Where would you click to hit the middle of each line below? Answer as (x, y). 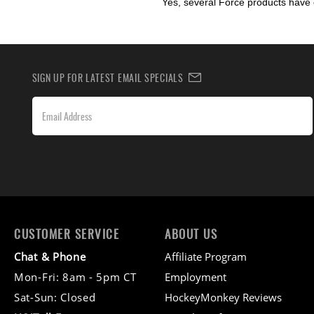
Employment (196, 277)
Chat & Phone (50, 256)
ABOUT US (191, 233)
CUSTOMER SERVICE (67, 233)
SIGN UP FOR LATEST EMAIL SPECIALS (110, 77)
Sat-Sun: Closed (55, 297)
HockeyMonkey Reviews (223, 297)
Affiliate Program (206, 256)
